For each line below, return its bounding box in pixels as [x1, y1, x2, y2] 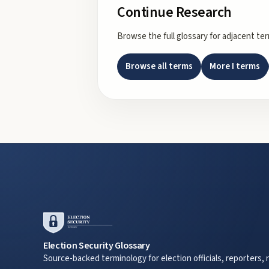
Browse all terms [125, 60, 193, 73]
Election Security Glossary [43, 239, 150, 252]
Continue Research [117, 2, 232, 23]
